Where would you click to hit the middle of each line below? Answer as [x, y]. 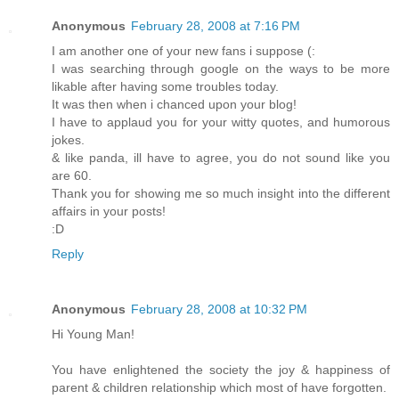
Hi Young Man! [93, 334]
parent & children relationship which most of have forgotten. [219, 388]
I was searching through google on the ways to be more [221, 69]
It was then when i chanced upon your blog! [174, 105]
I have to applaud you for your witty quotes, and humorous [221, 122]
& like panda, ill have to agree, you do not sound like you [221, 158]
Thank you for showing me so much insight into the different [221, 194]
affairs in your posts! [109, 212]
